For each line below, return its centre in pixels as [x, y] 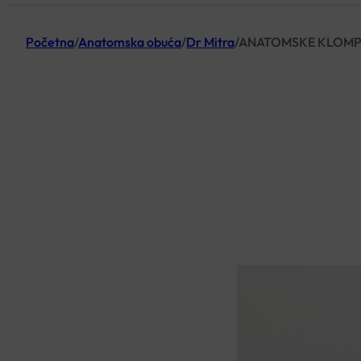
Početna [50, 42]
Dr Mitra [210, 42]
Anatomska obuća [130, 42]
